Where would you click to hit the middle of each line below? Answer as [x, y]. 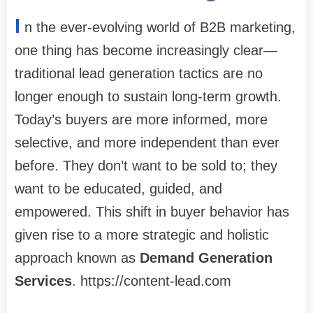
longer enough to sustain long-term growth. [148, 97]
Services [43, 281]
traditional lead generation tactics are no [139, 74]
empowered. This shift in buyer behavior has [152, 212]
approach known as [77, 258]
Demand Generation [206, 258]
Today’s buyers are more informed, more [141, 120]
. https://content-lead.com [152, 281]
